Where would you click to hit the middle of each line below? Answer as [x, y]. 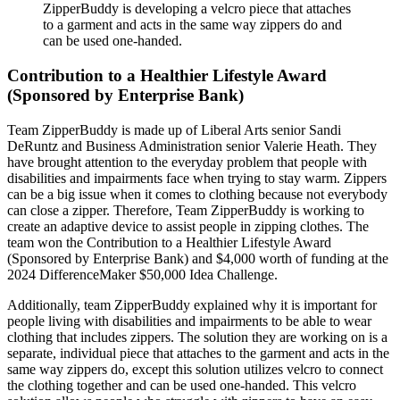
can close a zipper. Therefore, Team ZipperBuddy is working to [186, 210]
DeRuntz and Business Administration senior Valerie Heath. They [192, 146]
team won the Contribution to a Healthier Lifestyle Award [169, 242]
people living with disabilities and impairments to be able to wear [189, 321]
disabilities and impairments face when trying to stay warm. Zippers [197, 178]
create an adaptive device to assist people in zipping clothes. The [188, 226]
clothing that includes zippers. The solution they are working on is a [197, 337]
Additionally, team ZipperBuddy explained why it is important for [192, 304]
